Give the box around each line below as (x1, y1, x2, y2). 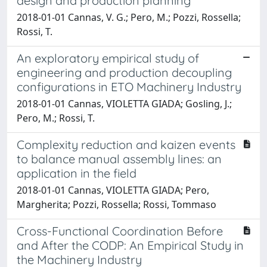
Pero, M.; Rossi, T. (17, 111, 95, 125)
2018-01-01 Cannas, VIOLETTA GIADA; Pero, (17, 183, 209, 197)
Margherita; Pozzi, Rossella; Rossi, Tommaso (17, 197, 216, 211)
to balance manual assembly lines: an (17, 151, 222, 166)
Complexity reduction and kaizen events (17, 136, 235, 152)
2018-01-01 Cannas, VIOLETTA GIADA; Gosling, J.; (17, 97, 232, 110)
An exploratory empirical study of (17, 50, 199, 66)
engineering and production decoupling (17, 64, 232, 80)
